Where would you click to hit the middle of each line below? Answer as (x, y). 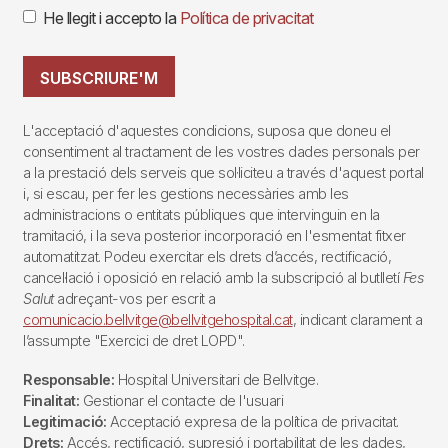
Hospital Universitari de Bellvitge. (216, 380)
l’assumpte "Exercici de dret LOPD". (134, 341)
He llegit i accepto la (111, 17)
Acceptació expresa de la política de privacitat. (252, 422)
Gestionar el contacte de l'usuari (181, 401)
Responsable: (68, 380)
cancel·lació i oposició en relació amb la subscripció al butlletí (213, 278)
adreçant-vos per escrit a (134, 299)
